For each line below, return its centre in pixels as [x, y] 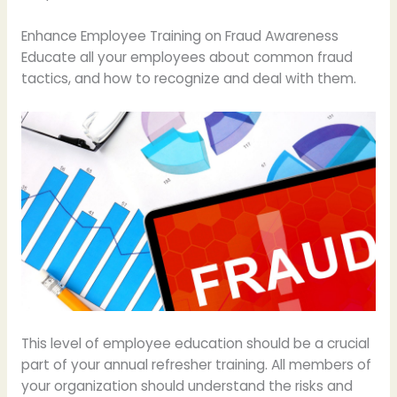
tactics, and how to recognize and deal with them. [188, 79]
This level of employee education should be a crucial [195, 344]
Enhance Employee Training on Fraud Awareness [179, 36]
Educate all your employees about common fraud [187, 58]
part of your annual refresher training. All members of [196, 365]
